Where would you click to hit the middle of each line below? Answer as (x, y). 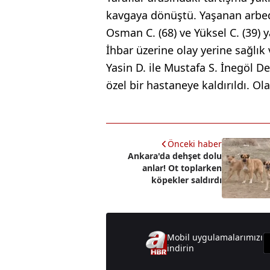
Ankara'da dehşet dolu (174, 156)
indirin (180, 248)
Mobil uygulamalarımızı (215, 237)
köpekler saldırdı (186, 180)
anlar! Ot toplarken (182, 168)
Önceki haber (194, 144)
